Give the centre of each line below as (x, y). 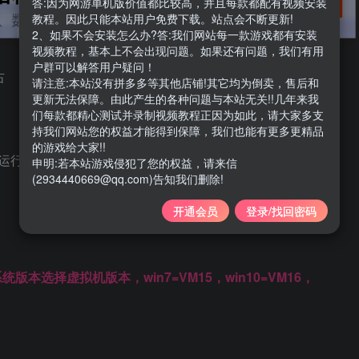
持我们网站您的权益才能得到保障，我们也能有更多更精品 (178, 130)
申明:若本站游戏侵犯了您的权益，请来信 (135, 162)
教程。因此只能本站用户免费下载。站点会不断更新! (163, 18)
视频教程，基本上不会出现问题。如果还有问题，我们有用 (178, 50)
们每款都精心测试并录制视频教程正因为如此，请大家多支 (178, 114)
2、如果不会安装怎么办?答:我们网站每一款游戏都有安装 (175, 34)
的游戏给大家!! (69, 146)
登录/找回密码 (281, 210)
